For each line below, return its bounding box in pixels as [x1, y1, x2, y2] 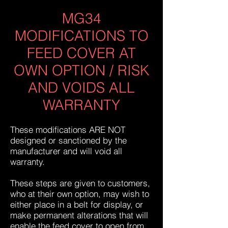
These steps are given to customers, [10, 178, 150, 188]
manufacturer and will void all [10, 146, 122, 156]
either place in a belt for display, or [10, 199, 143, 210]
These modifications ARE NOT [10, 124, 125, 135]
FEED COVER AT [27, 44, 136, 62]
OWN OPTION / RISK [13, 62, 150, 79]
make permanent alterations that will [10, 210, 148, 220]
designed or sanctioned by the [10, 135, 127, 146]
